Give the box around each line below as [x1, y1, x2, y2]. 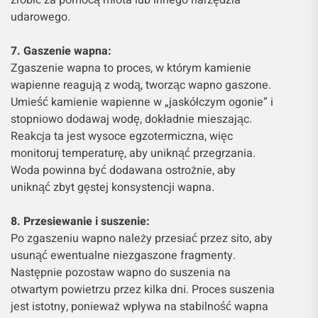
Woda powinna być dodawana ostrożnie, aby [11, 161, 236, 179]
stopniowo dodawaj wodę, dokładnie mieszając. [11, 110, 252, 128]
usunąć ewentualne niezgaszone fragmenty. [11, 246, 236, 264]
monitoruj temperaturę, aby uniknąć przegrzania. [11, 144, 256, 162]
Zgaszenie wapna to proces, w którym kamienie [11, 59, 251, 77]
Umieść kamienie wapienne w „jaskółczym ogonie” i [11, 93, 273, 111]
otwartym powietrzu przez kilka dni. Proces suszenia [11, 280, 275, 298]
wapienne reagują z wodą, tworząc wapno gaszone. [11, 76, 271, 94]
